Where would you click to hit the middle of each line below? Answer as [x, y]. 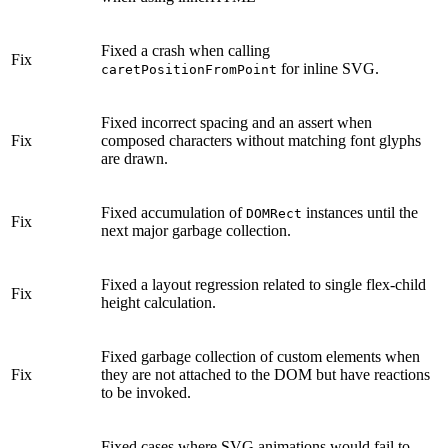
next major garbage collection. [196, 231]
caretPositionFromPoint [189, 70]
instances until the [360, 213]
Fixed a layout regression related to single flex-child [263, 285]
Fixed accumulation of [173, 213]
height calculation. [158, 303]
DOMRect [274, 214]
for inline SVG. [328, 69]
